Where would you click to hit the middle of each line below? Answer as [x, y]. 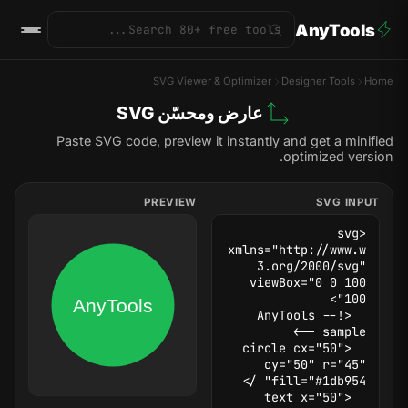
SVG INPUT [347, 202]
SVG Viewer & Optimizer [213, 82]
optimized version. [338, 156]
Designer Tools [318, 82]
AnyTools [335, 30]
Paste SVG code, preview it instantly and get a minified [225, 140]
